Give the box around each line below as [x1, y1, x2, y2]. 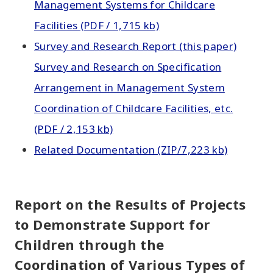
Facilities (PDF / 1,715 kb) [34, 18, 160, 32]
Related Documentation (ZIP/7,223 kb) [34, 143, 228, 157]
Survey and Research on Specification [34, 60, 222, 74]
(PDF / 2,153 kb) [34, 122, 113, 136]
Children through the [15, 235, 165, 253]
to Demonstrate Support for [15, 215, 210, 233]
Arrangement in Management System [34, 80, 225, 94]
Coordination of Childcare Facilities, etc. [34, 101, 233, 115]
